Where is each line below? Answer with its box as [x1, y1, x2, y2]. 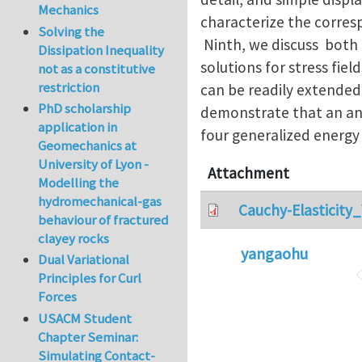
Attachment [208, 162, 289, 183]
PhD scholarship [38, 99, 132, 118]
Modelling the [38, 174, 120, 192]
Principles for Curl [38, 269, 142, 288]
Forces [38, 288, 78, 306]
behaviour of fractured [38, 211, 169, 229]
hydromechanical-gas [38, 192, 162, 211]
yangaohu [240, 242, 308, 263]
